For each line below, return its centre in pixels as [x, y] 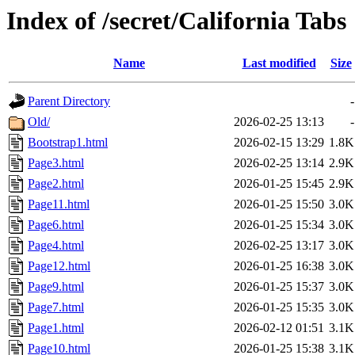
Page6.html [56, 225]
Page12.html [59, 266]
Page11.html [59, 204]
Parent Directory [69, 101]
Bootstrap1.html [68, 143]
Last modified [279, 63]
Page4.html [56, 246]
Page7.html [56, 307]
